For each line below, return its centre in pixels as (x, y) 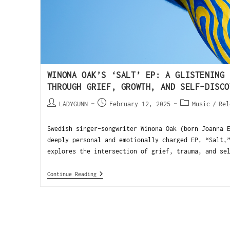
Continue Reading (72, 174)
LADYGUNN (73, 104)
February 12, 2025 (140, 104)
